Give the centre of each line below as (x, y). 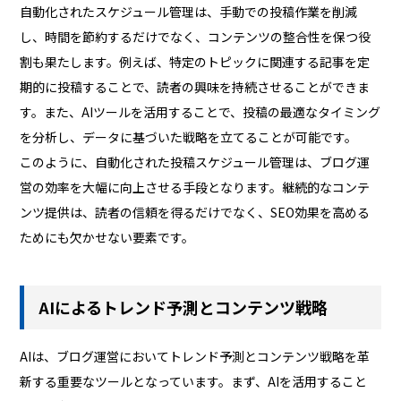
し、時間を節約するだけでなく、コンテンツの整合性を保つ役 (196, 36)
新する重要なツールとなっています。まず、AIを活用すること (194, 381)
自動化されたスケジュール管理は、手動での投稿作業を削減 (189, 11)
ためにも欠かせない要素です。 (107, 237)
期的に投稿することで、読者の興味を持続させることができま (195, 86)
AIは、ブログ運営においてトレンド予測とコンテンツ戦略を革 (195, 356)
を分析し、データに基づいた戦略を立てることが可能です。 (189, 137)
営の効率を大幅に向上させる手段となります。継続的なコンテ (195, 187)
